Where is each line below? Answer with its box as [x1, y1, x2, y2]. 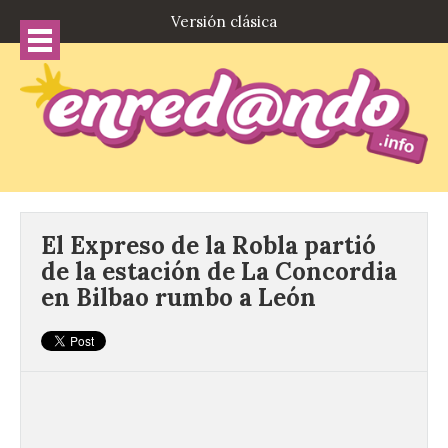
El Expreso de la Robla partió [41, 230, 376, 262]
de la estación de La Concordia [41, 256, 397, 288]
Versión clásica [171, 12, 277, 31]
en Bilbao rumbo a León [41, 282, 316, 314]
